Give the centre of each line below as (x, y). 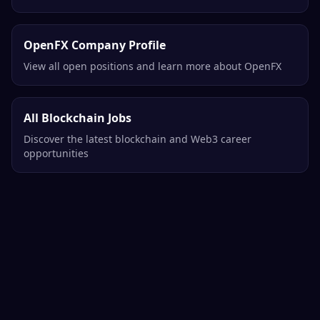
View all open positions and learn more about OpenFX (152, 66)
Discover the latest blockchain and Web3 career (137, 139)
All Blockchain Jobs (77, 118)
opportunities (56, 154)
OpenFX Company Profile (95, 45)
